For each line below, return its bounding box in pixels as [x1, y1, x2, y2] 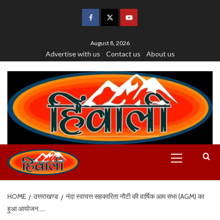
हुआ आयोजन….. [7, 204, 46, 213]
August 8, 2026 [90, 39, 130, 47]
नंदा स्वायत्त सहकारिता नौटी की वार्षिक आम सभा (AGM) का [66, 192, 204, 201]
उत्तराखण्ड [33, 192, 58, 201]
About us [146, 50, 175, 58]
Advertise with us [45, 50, 100, 58]
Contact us [106, 50, 140, 58]
